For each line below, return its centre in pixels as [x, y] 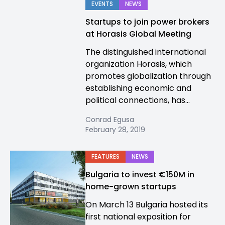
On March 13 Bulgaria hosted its [147, 205]
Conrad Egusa [110, 120]
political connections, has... [138, 100]
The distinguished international [146, 52]
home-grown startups [131, 187]
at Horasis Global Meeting [138, 34]
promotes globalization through [148, 76]
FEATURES [105, 156]
